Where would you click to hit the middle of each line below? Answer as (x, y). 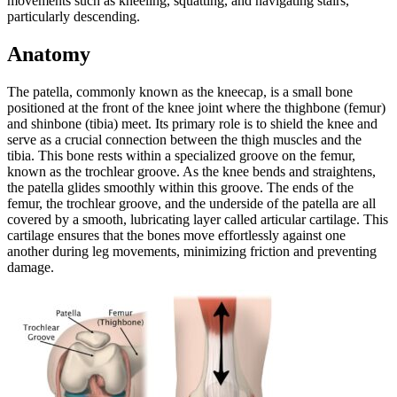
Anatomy (49, 54)
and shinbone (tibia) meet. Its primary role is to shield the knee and (192, 124)
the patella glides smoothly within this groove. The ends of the (180, 188)
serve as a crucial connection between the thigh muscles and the (184, 140)
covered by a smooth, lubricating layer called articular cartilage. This (198, 220)
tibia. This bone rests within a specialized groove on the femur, (181, 156)
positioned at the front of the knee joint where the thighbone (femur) (196, 108)
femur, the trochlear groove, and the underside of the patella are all (191, 204)
